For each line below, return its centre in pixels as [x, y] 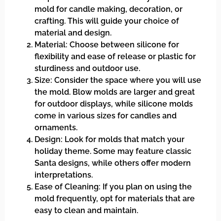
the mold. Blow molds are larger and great [115, 92]
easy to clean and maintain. [86, 210]
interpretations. [64, 175]
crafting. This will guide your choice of [107, 21]
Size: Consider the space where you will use [118, 80]
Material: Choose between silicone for [107, 44]
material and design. [73, 33]
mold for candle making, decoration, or [109, 9]
